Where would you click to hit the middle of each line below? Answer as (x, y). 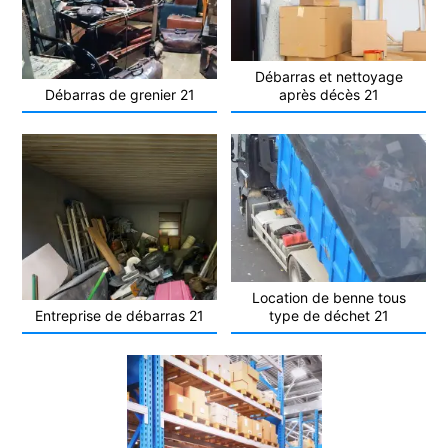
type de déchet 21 (328, 316)
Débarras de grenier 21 (119, 95)
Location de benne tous (328, 298)
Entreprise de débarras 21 (119, 316)
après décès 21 (328, 95)
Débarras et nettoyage (328, 77)
